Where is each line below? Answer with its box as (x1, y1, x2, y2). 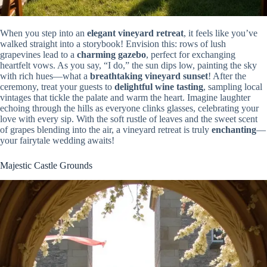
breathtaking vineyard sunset (90, 71, 208, 82)
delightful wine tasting (114, 82, 203, 92)
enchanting (212, 125, 256, 135)
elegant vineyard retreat (87, 28, 184, 39)
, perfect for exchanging (146, 49, 235, 60)
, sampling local (203, 82, 262, 92)
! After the (208, 71, 246, 82)
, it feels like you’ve (184, 28, 257, 39)
